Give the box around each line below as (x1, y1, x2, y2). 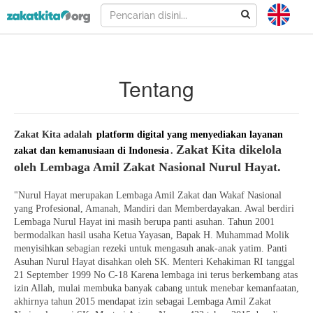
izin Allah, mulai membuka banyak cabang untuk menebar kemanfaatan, (14, 282, 299, 293)
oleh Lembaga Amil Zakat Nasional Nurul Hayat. (14, 160, 281, 174)
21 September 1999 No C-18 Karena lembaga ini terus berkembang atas (14, 269, 298, 280)
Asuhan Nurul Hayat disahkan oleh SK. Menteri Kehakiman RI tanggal (14, 256, 295, 267)
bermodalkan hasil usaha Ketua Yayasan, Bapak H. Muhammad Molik (14, 229, 289, 240)
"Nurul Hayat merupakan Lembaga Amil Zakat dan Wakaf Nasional (14, 189, 282, 201)
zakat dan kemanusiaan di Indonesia (14, 145, 169, 156)
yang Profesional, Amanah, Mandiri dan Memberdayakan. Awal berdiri (14, 203, 294, 214)
